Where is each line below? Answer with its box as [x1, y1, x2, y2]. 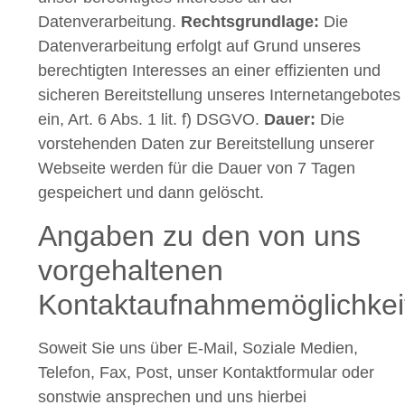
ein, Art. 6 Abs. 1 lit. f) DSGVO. [38, 110, 264, 129]
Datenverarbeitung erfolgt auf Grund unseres [38, 37, 361, 56]
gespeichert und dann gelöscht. [38, 184, 264, 202]
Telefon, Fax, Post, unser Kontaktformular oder [38, 363, 374, 381]
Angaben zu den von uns [38, 219, 361, 252]
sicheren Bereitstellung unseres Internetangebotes [38, 86, 400, 105]
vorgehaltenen [38, 253, 223, 287]
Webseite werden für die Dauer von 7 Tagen [38, 159, 355, 178]
